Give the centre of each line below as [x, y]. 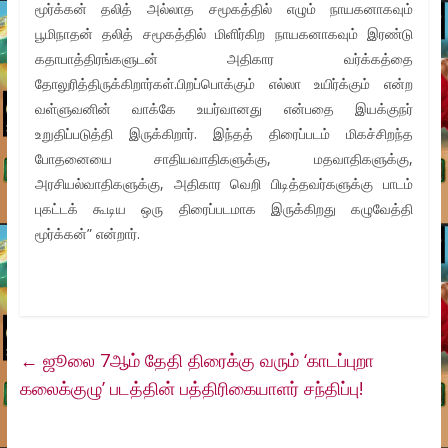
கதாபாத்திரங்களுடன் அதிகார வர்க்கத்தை [224, 59]
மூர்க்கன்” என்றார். [87, 234]
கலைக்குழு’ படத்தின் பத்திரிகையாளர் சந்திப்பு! [191, 388]
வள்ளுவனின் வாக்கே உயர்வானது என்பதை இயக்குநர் [224, 109]
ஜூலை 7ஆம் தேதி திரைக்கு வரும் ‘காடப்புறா [205, 360]
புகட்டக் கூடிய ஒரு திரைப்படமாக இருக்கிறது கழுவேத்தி [224, 209]
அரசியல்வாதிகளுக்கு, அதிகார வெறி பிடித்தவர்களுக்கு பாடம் [224, 184]
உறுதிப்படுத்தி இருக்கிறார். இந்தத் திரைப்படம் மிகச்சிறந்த [224, 134]
